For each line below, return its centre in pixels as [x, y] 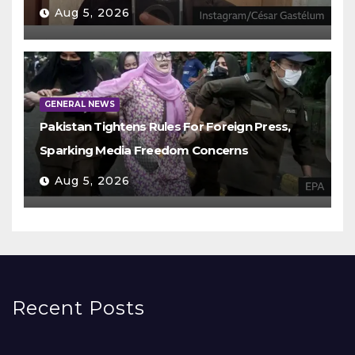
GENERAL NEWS [80, 105]
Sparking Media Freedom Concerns [144, 151]
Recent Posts [78, 308]
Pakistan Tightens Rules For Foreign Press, [165, 127]
